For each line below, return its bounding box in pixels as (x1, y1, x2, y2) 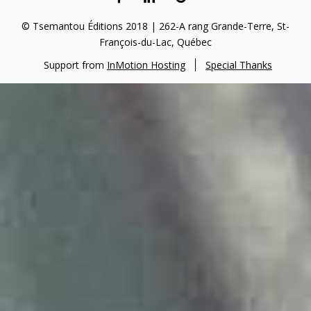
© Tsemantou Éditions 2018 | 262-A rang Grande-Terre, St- (22, 19, 289, 33)
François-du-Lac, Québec (99, 35, 212, 49)
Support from (44, 58, 107, 72)
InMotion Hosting (107, 58, 185, 72)
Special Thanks (205, 58, 272, 72)
